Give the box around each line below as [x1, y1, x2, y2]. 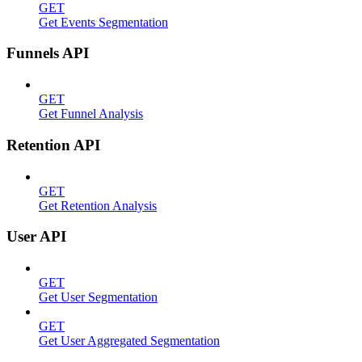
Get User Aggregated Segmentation [39, 334, 220, 347]
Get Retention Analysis [39, 198, 157, 213]
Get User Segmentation [39, 290, 158, 304]
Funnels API [6, 44, 89, 62]
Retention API [6, 136, 100, 154]
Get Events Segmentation [39, 15, 168, 29]
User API [6, 228, 66, 246]
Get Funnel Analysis [39, 107, 143, 121]
